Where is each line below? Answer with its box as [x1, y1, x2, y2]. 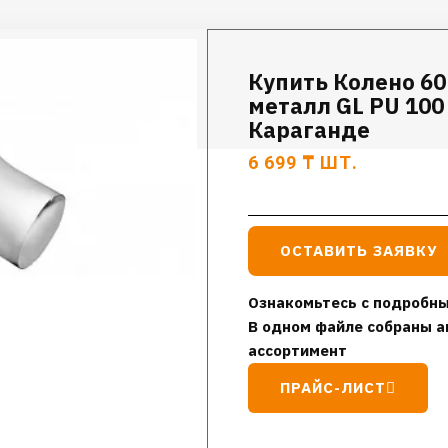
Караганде [248, 115, 371, 144]
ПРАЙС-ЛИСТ [280, 378, 387, 397]
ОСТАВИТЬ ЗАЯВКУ [280, 241, 438, 260]
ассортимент [248, 341, 348, 360]
